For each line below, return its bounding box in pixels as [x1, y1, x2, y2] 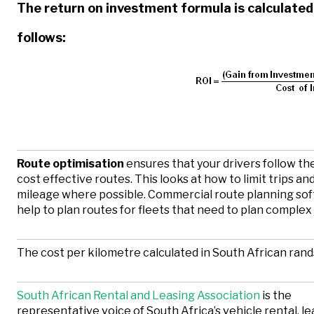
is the [260, 289, 292, 303]
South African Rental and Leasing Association [17, 289, 260, 303]
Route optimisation [17, 157, 126, 171]
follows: [17, 29, 66, 45]
